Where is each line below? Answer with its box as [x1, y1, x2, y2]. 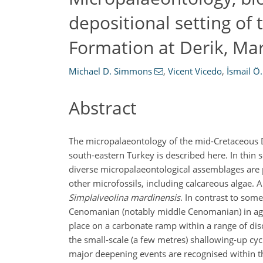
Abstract [69, 96, 137, 120]
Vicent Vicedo [167, 65, 222, 77]
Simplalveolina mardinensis [69, 191, 180, 203]
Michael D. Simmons [69, 65, 152, 77]
